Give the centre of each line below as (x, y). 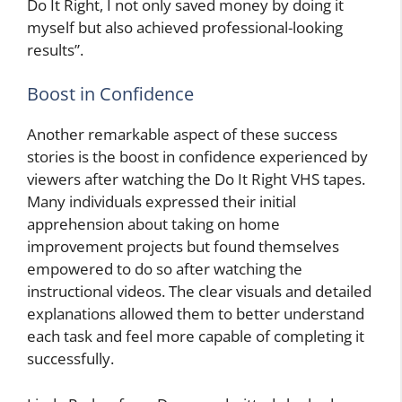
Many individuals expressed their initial (162, 202)
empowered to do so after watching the (165, 269)
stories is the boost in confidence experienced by (197, 157)
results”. (55, 49)
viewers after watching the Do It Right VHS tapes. (196, 179)
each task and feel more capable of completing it (196, 336)
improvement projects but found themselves (183, 247)
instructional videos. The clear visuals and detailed (199, 292)
